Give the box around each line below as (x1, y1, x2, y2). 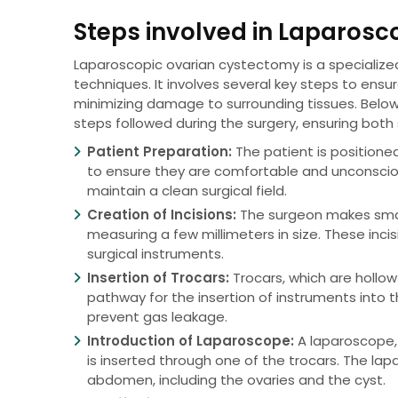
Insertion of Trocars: (87, 268, 230, 288)
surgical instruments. (87, 244, 225, 264)
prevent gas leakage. (87, 307, 228, 327)
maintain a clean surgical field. (87, 181, 288, 201)
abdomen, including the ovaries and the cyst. (87, 370, 386, 390)
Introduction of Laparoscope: (87, 331, 295, 351)
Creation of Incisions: (87, 205, 237, 225)
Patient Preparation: (87, 142, 233, 162)
